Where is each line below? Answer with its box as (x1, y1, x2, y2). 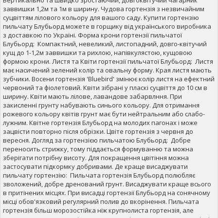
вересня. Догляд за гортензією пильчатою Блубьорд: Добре (3, 135, 191, 145)
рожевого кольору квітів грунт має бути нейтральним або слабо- (3, 109, 205, 118)
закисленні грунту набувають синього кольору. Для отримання (3, 100, 200, 109)
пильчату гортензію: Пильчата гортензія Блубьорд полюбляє (3, 170, 195, 180)
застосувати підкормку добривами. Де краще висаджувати (3, 162, 188, 171)
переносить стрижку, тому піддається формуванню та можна (3, 144, 193, 153)
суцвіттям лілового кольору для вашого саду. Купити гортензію (3, 13, 199, 22)
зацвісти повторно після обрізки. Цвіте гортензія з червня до (3, 127, 193, 136)
